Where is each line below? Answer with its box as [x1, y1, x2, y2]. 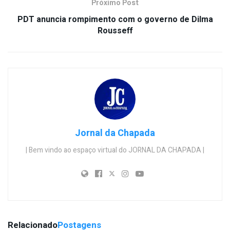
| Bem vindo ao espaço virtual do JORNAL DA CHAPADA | [26, 144, 204, 156]
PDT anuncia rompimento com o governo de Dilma [17, 13, 213, 26]
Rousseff [97, 24, 133, 37]
